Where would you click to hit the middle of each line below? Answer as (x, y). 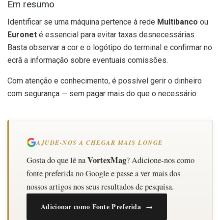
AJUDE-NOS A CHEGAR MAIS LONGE (100, 143)
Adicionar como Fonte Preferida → (97, 207)
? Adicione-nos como (160, 160)
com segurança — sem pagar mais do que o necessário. (103, 94)
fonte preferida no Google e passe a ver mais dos (103, 174)
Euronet (22, 35)
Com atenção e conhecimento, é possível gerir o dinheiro (105, 81)
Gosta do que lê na (57, 160)
